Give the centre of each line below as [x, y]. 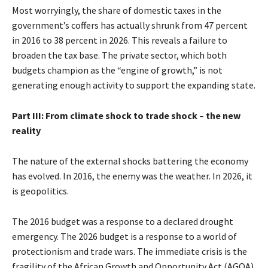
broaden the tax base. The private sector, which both [119, 55]
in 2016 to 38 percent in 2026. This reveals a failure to [120, 40]
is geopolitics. [40, 191]
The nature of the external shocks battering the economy [130, 161]
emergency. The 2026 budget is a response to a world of [124, 237]
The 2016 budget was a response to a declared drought [123, 222]
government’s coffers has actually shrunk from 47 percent [130, 25]
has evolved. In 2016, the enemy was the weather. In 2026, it [132, 176]
